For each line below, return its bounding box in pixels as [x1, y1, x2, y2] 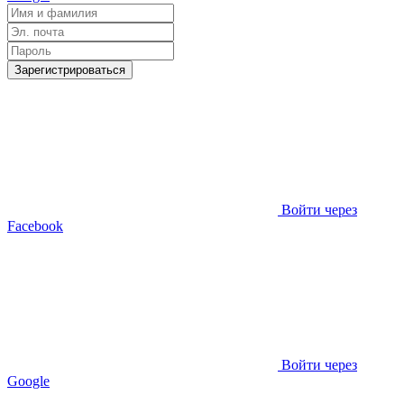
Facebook [7, 217, 63, 234]
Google [7, 372, 50, 389]
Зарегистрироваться [14, 62, 125, 77]
